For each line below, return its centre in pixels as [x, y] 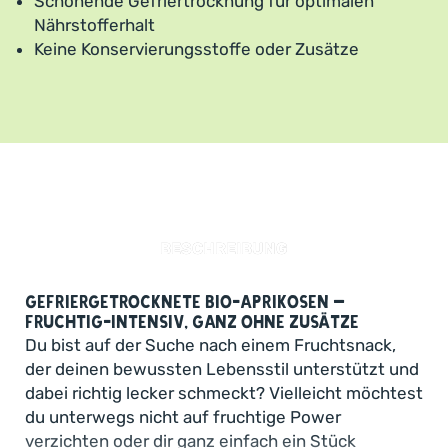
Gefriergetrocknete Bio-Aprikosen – [185, 302]
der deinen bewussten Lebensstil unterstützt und [222, 368]
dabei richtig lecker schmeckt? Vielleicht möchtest [224, 392]
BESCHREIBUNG [224, 248]
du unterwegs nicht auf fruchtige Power [183, 416]
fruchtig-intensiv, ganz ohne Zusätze [192, 322]
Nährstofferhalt [94, 24]
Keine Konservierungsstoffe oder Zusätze [196, 48]
